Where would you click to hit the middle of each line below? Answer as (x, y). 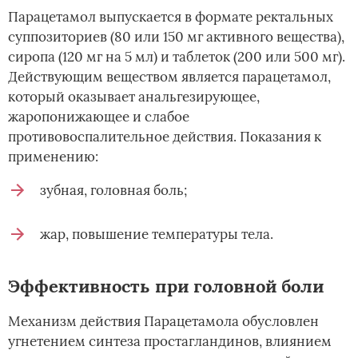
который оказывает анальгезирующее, (134, 97)
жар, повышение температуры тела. (157, 235)
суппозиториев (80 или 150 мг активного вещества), (176, 37)
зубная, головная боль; (113, 191)
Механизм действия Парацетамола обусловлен (163, 322)
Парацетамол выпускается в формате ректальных (171, 17)
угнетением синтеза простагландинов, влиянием (170, 342)
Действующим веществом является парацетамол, (169, 77)
